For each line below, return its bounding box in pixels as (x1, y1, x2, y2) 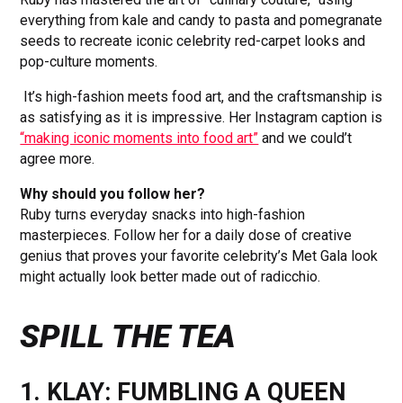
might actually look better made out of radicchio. (20, 267, 321, 285)
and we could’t (258, 129, 353, 147)
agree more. (20, 149, 99, 167)
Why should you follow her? (20, 184, 206, 202)
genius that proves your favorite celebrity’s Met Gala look (20, 246, 379, 264)
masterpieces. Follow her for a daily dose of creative (20, 226, 353, 244)
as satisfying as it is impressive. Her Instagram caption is (20, 108, 383, 126)
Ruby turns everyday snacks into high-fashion (20, 205, 306, 223)
